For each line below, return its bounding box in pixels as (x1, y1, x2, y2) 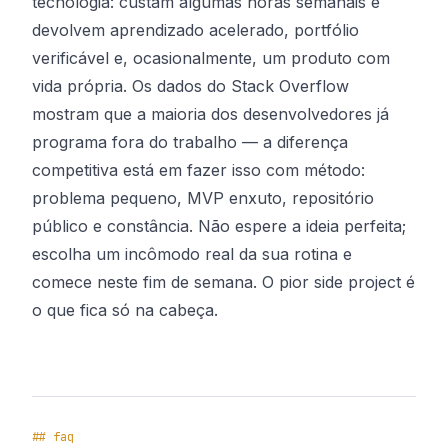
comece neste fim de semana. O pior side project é (32, 272, 415, 292)
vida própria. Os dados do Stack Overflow (32, 76, 349, 96)
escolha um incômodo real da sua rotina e (32, 244, 352, 264)
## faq (32, 429, 74, 445)
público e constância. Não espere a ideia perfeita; (32, 216, 406, 236)
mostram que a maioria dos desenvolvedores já (32, 104, 389, 124)
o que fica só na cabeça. (32, 300, 218, 320)
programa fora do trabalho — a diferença (32, 132, 348, 152)
